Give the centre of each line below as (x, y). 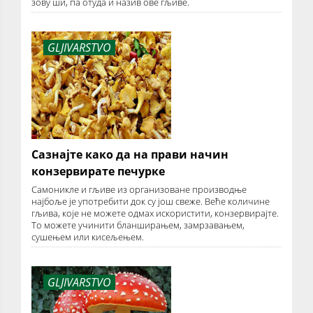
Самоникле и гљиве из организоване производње (139, 189)
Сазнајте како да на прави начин (130, 154)
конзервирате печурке (98, 171)
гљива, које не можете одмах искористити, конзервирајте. (155, 213)
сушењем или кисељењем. (88, 236)
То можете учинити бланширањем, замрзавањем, (138, 225)
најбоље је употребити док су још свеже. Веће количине (151, 201)
